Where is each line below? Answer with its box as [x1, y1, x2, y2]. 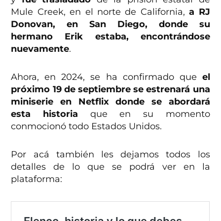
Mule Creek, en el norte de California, [11, 6, 189, 17]
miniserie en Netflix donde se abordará [11, 96, 210, 107]
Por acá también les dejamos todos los [11, 148, 210, 160]
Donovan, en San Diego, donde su [11, 18, 210, 30]
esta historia [11, 108, 78, 119]
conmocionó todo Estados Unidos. [11, 120, 162, 132]
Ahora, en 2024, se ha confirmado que [11, 71, 202, 82]
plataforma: [11, 173, 63, 184]
